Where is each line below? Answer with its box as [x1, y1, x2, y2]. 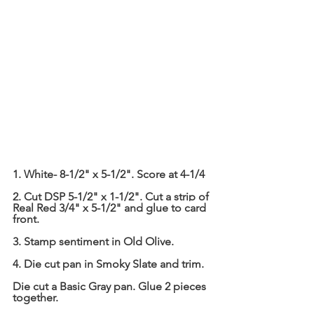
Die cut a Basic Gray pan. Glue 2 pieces [13, 280, 209, 294]
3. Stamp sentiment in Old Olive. [13, 235, 174, 249]
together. [13, 291, 58, 305]
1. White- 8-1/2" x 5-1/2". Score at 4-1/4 [13, 168, 205, 182]
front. [13, 212, 39, 226]
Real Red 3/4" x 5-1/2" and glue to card [13, 201, 209, 215]
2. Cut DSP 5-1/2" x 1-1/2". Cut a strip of [13, 190, 212, 204]
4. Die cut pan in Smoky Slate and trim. [13, 257, 204, 271]
